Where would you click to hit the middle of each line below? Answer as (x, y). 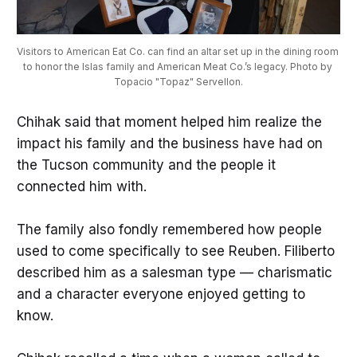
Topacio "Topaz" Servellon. (178, 82)
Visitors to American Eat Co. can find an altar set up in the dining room (177, 52)
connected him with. (81, 186)
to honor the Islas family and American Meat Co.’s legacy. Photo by (177, 67)
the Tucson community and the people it (146, 165)
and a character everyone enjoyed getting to (161, 294)
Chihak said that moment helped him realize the (169, 122)
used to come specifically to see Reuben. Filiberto (175, 251)
